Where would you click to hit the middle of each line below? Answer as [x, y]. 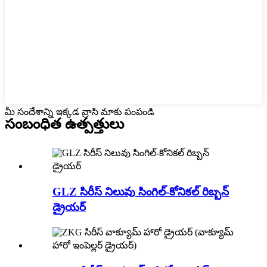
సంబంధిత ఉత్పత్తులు [64, 124]
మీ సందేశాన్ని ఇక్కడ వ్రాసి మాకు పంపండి [80, 112]
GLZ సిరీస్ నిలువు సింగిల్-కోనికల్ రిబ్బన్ [141, 191]
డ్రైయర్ [69, 207]
